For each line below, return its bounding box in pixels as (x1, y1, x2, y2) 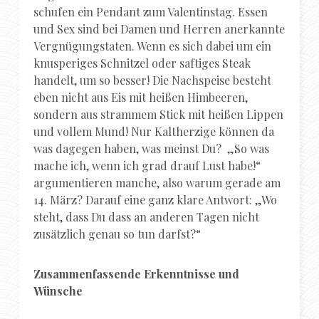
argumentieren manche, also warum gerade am (33, 174, 281, 190)
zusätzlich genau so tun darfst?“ (33, 226, 202, 241)
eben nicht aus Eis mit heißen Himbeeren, (33, 89, 249, 105)
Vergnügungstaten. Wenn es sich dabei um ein (33, 38, 272, 53)
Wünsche (33, 283, 83, 298)
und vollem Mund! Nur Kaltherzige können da (33, 123, 275, 139)
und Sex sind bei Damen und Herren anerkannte (33, 21, 286, 36)
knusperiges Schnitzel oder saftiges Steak (33, 55, 251, 70)
